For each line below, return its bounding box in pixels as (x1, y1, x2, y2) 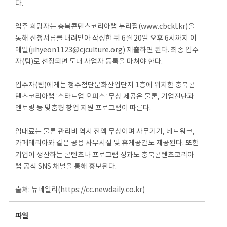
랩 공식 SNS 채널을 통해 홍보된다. (15, 163, 117, 171)
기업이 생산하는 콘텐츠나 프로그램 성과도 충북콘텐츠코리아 (15, 151, 195, 159)
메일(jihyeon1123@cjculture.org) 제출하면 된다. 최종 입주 (15, 46, 199, 54)
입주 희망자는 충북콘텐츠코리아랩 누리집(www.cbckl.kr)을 (15, 23, 195, 31)
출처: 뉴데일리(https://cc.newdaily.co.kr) (15, 186, 145, 194)
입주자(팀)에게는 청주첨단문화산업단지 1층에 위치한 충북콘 (15, 81, 196, 89)
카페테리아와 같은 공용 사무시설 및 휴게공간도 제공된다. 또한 (15, 139, 199, 147)
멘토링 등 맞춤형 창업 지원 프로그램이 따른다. (15, 104, 152, 112)
